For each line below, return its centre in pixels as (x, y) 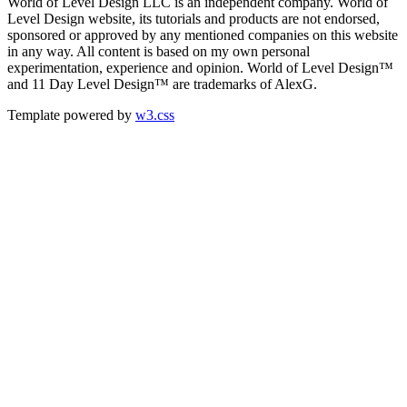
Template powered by (71, 114)
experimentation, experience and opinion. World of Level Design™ (200, 67)
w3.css (155, 114)
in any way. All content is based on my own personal (159, 51)
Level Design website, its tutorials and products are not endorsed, (194, 18)
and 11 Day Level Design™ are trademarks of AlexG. (162, 84)
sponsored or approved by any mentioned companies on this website (203, 35)
